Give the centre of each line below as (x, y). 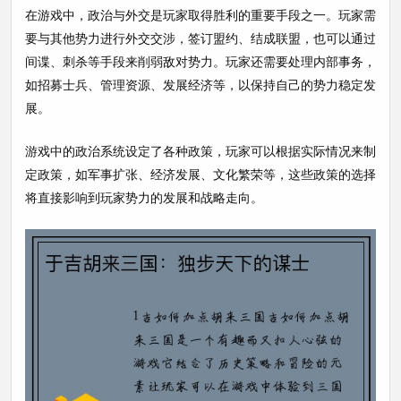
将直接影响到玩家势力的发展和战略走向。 (144, 197)
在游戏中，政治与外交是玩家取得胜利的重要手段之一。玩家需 (200, 15)
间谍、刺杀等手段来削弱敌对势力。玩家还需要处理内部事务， (200, 61)
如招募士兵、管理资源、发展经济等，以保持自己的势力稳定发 (200, 85)
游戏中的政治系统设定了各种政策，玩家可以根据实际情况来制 (200, 151)
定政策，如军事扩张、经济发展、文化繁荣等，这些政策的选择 (200, 174)
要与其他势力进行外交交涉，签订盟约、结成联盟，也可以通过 (200, 38)
